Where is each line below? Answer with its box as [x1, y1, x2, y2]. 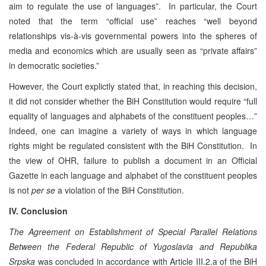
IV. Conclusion [9, 204, 68, 217]
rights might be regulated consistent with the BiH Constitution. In [9, 139, 257, 151]
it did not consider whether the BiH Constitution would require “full [9, 94, 257, 107]
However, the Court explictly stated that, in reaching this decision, [9, 80, 257, 92]
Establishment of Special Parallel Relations [88, 225, 258, 237]
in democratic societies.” [9, 59, 99, 71]
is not [9, 183, 31, 196]
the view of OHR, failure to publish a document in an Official [9, 154, 257, 166]
